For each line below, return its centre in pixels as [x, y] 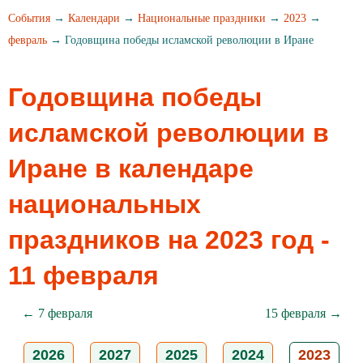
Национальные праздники [202, 18]
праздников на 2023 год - [169, 240]
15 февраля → [303, 313]
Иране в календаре [131, 169]
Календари [94, 18]
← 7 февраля [57, 313]
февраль [28, 40]
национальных [105, 204]
